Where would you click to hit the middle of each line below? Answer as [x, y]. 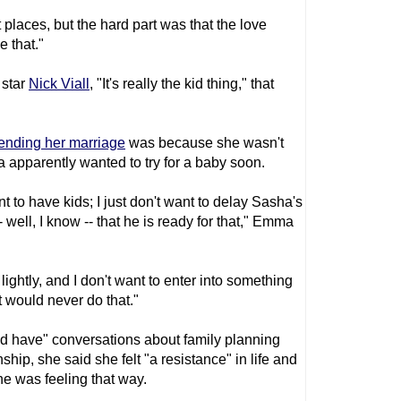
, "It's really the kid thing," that [182, 84]
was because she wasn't [205, 143]
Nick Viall [59, 84]
